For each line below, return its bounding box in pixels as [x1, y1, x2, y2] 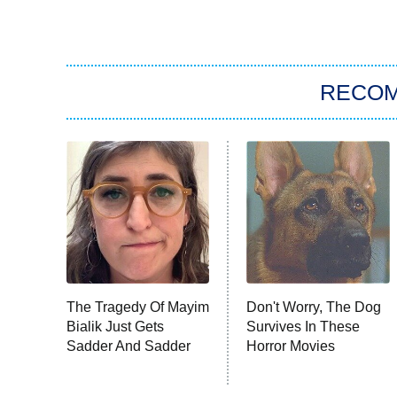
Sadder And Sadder [66, 338, 191, 354]
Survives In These [246, 318, 361, 334]
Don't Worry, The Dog [246, 299, 382, 315]
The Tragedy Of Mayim [66, 299, 209, 315]
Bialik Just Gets [66, 318, 164, 334]
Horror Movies [246, 338, 336, 354]
